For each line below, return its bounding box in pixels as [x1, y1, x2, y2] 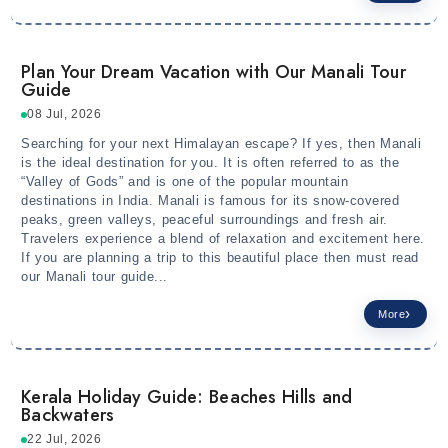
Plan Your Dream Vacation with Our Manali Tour [21, 59, 406, 86]
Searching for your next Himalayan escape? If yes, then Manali [21, 136, 422, 152]
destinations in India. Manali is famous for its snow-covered [21, 193, 400, 209]
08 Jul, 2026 [27, 107, 102, 122]
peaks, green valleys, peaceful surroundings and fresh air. [21, 212, 388, 228]
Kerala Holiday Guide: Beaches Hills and [21, 384, 353, 411]
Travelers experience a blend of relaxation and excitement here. [21, 231, 425, 247]
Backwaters [21, 402, 115, 429]
